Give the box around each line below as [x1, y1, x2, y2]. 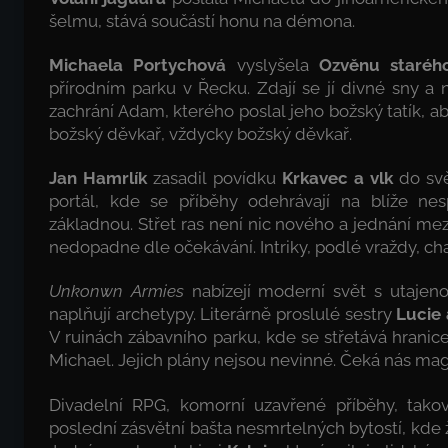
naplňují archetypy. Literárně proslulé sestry [49, 304, 397, 325]
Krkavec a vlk [281, 168, 394, 188]
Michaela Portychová [49, 54, 227, 75]
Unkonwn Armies [49, 281, 184, 302]
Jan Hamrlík [49, 168, 148, 188]
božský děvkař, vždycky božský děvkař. [49, 123, 352, 144]
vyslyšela [226, 54, 319, 75]
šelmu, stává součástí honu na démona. [49, 10, 355, 31]
